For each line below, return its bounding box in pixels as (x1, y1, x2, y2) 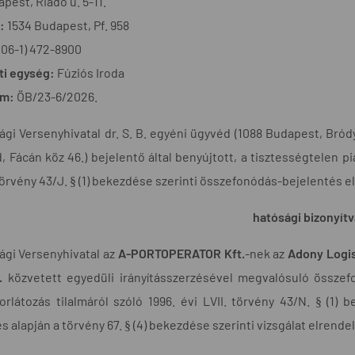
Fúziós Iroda (55, 64, 124, 80)
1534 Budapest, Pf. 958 (5, 17, 129, 32)
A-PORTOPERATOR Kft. (117, 245, 245, 261)
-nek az (244, 245, 288, 261)
